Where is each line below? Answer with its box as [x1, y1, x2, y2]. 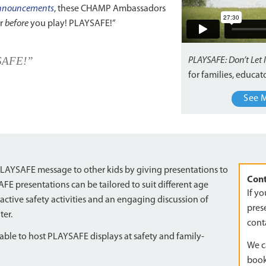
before [5, 18, 28, 28]
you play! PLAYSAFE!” [28, 18, 116, 28]
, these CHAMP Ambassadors [54, 4, 166, 14]
